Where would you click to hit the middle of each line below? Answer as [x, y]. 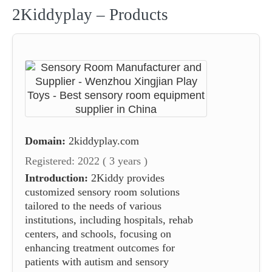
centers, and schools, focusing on [98, 233]
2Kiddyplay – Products [90, 14]
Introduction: [56, 178]
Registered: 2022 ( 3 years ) [86, 161]
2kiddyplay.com [104, 141]
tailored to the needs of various [93, 206]
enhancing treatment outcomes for [100, 247]
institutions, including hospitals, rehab [109, 219]
